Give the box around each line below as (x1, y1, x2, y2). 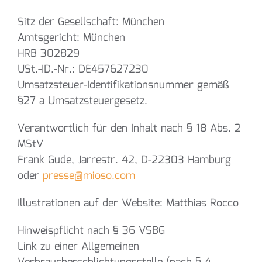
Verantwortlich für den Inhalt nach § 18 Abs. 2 (18, 120, 241, 137)
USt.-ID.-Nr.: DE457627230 (18, 61, 149, 78)
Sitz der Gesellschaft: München (18, 13, 164, 30)
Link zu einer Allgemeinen (18, 238, 139, 255)
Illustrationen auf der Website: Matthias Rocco (18, 195, 239, 212)
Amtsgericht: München (18, 29, 125, 46)
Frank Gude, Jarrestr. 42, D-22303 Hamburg (18, 151, 231, 168)
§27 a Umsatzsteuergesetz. (18, 92, 147, 109)
